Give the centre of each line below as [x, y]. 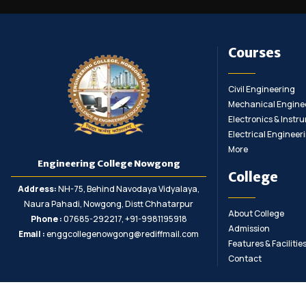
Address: [38, 189]
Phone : [46, 219]
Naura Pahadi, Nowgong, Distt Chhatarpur [109, 204]
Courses [254, 53]
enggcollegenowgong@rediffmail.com [122, 234]
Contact [245, 259]
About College [256, 214]
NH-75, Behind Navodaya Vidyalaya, [128, 189]
